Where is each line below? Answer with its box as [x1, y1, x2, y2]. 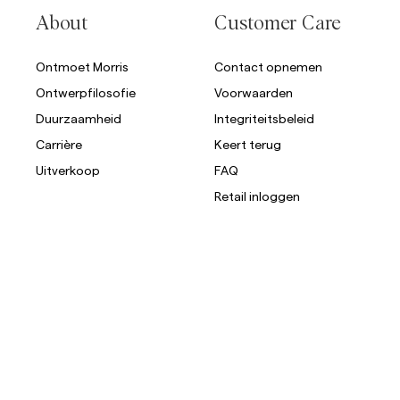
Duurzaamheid [36, 111, 121, 126]
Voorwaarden [214, 85, 293, 100]
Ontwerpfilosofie [36, 85, 136, 100]
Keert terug [214, 137, 281, 152]
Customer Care [214, 14, 342, 34]
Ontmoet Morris [36, 59, 129, 74]
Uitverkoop [36, 162, 100, 178]
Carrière [36, 137, 82, 152]
